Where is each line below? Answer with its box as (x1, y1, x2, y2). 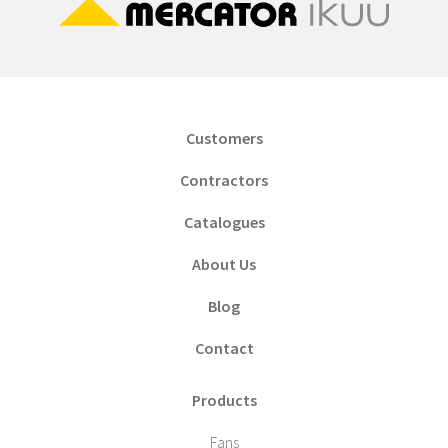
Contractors (180, 169, 268, 190)
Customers (185, 127, 263, 148)
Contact (194, 337, 254, 358)
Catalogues (183, 211, 265, 232)
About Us (192, 253, 256, 274)
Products (191, 389, 257, 410)
